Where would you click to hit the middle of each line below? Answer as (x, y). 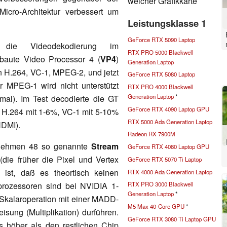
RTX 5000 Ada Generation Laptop (170, 121)
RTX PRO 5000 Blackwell (161, 52)
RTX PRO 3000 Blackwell (161, 184)
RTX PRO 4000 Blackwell (161, 87)
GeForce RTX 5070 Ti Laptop (165, 159)
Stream (105, 146)
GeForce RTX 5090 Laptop (161, 39)
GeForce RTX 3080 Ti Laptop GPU (172, 219)
